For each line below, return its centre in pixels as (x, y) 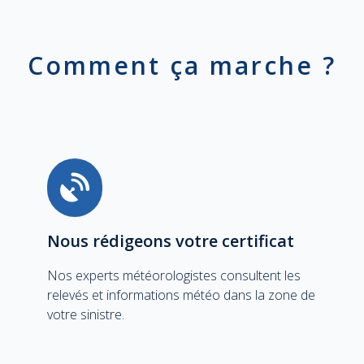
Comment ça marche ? (182, 66)
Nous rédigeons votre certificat (171, 241)
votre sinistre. (86, 315)
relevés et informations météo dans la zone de (181, 295)
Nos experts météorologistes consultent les (174, 276)
